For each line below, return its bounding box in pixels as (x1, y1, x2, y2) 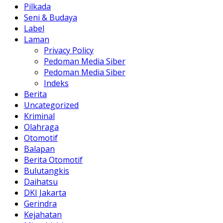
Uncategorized (24, 99, 79, 111)
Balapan (24, 143, 55, 154)
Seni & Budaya (24, 11, 77, 23)
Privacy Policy (44, 44, 94, 56)
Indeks (44, 77, 69, 89)
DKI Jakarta (24, 187, 66, 198)
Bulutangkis (24, 165, 69, 176)
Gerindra (24, 198, 57, 209)
